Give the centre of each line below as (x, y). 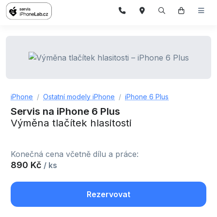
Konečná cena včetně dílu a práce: (75, 154)
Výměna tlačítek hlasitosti (71, 123)
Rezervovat (108, 194)
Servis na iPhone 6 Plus (65, 111)
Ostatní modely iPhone (79, 97)
